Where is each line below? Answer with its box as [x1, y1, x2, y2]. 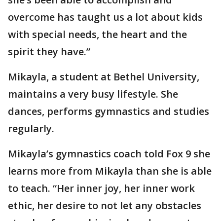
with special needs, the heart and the [8, 28, 187, 41]
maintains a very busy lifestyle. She [8, 87, 178, 101]
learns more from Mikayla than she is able [8, 164, 212, 178]
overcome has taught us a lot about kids [8, 10, 203, 24]
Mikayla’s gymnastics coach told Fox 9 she [8, 147, 210, 160]
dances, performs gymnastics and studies [8, 105, 209, 118]
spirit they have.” [8, 45, 90, 58]
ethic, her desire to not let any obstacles [8, 199, 201, 212]
